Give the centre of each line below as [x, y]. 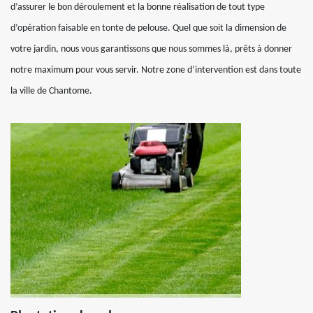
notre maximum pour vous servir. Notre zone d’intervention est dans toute [156, 70]
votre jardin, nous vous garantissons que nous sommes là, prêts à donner [151, 49]
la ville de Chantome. [51, 91]
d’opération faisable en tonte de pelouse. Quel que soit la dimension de [148, 28]
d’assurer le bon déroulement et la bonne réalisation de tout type [138, 7]
